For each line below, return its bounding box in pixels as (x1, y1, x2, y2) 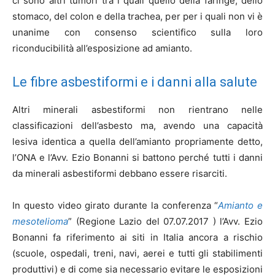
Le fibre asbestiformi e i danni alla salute (12, 74, 257, 90)
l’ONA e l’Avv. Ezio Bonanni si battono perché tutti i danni (12, 152, 263, 163)
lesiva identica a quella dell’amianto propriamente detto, (12, 136, 263, 147)
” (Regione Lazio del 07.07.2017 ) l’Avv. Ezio (68, 215, 263, 227)
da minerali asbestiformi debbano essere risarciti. (12, 168, 227, 179)
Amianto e (218, 199, 263, 211)
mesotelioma (12, 215, 68, 227)
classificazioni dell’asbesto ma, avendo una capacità (12, 120, 263, 131)
